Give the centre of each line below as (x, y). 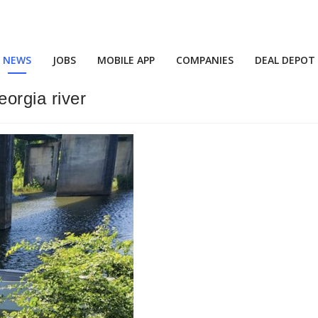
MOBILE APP (126, 60)
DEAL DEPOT (285, 60)
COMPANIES (205, 60)
